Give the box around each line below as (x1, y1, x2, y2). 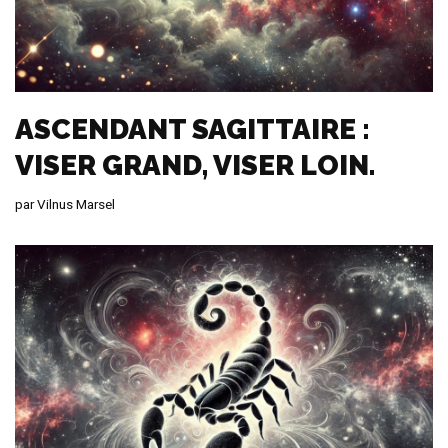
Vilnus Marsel (37, 195, 115, 212)
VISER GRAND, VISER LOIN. (15, 148, 375, 182)
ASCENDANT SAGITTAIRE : (15, 112, 370, 146)
